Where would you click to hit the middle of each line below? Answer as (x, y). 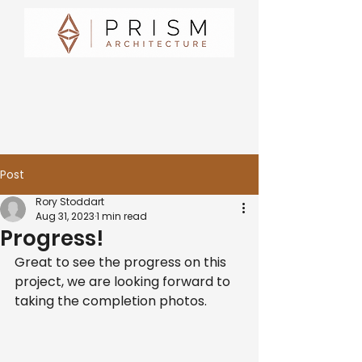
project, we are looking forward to (124, 282)
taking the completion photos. (111, 301)
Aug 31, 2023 (65, 216)
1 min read (122, 216)
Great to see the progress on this (122, 262)
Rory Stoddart (70, 202)
